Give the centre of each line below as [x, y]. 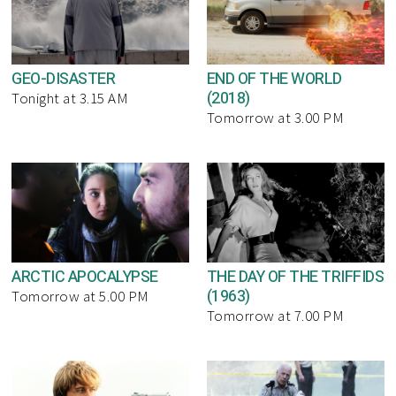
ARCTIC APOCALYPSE [85, 277]
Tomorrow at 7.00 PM [275, 315]
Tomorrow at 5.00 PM [80, 296]
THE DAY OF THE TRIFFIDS [295, 277]
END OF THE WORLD [274, 80]
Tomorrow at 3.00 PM [275, 118]
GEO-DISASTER [64, 80]
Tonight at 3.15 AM [70, 99]
